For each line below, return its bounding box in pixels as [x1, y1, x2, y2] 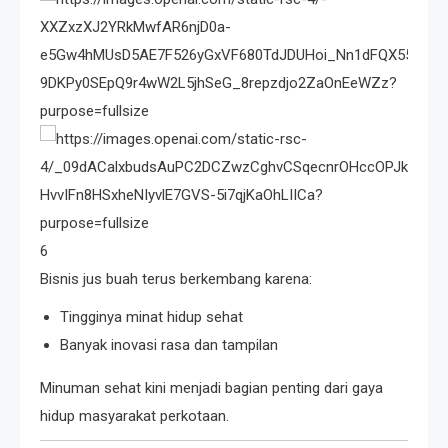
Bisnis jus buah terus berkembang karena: [40, 270, 312, 289]
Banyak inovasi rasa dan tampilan [60, 336, 278, 355]
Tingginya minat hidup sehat [60, 308, 243, 327]
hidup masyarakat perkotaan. [40, 407, 229, 426]
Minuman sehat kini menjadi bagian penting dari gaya [40, 379, 383, 398]
